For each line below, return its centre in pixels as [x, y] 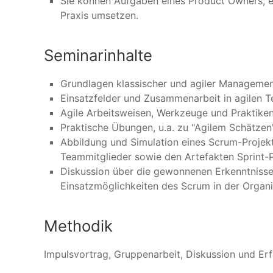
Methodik [78, 226]
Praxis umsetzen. [99, 15]
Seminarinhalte [98, 55]
